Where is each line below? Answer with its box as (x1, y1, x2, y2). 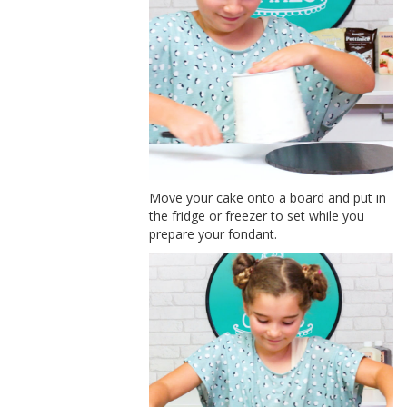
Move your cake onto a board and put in (149, 189, 387, 207)
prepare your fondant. (149, 225, 278, 243)
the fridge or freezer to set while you (149, 207, 365, 225)
